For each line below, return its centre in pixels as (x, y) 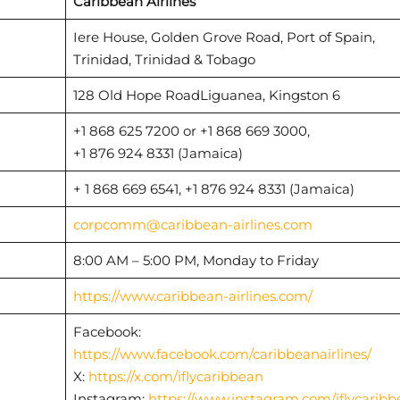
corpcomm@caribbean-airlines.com (192, 224)
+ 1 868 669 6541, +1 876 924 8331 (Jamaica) (213, 188)
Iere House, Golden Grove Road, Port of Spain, (224, 37)
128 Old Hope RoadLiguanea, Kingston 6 (206, 95)
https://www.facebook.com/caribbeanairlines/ (222, 354)
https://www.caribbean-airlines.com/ (192, 296)
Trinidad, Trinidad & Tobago (164, 59)
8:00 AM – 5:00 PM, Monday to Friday (196, 260)
